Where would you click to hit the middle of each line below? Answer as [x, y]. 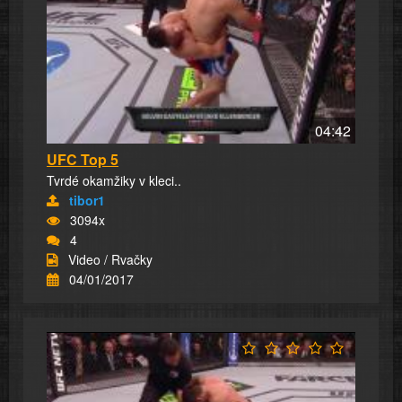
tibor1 [87, 201]
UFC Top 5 [83, 160]
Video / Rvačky [110, 260]
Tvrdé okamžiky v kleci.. [114, 181]
